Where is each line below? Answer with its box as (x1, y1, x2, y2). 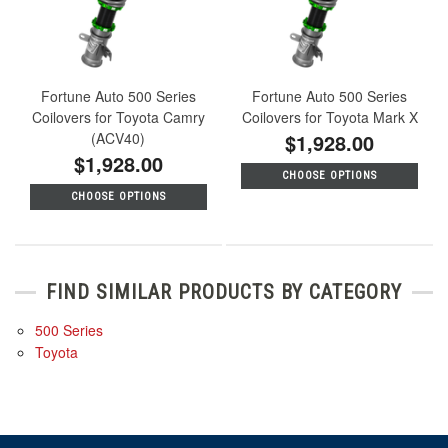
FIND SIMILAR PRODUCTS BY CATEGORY (46, 280, 402, 305)
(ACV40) (91, 127, 146, 148)
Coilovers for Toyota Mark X (241, 106, 418, 127)
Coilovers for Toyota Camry (31, 106, 205, 127)
